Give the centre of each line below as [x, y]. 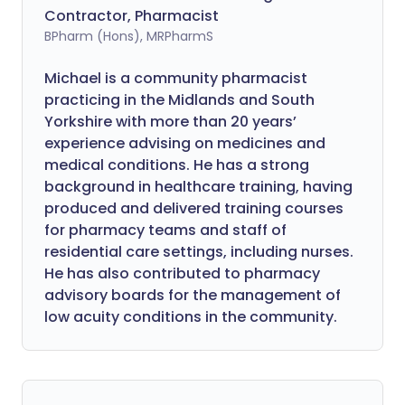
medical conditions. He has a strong [177, 165]
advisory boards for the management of [193, 295]
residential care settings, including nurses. [199, 252]
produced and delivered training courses [194, 208]
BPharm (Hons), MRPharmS [129, 36]
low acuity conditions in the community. [191, 317]
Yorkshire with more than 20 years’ [170, 122]
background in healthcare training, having [198, 187]
